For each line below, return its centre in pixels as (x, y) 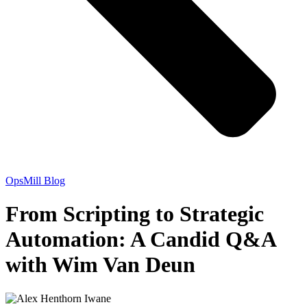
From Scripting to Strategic (135, 214)
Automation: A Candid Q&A (140, 240)
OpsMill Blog (35, 180)
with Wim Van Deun (100, 265)
